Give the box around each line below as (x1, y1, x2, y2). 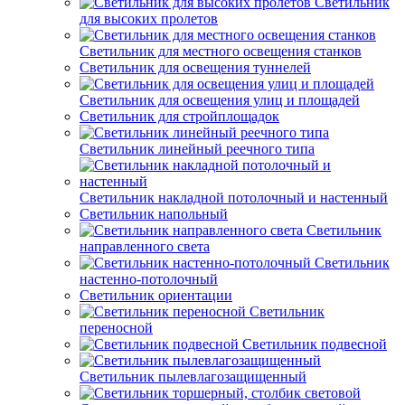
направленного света (80, 239, 210, 254)
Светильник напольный (80, 206, 228, 221)
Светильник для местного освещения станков (80, 43, 362, 59)
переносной (80, 320, 153, 335)
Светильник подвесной (242, 336, 387, 352)
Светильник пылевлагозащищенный (80, 369, 306, 384)
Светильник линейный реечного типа (80, 141, 315, 156)
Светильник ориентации (80, 287, 232, 303)
